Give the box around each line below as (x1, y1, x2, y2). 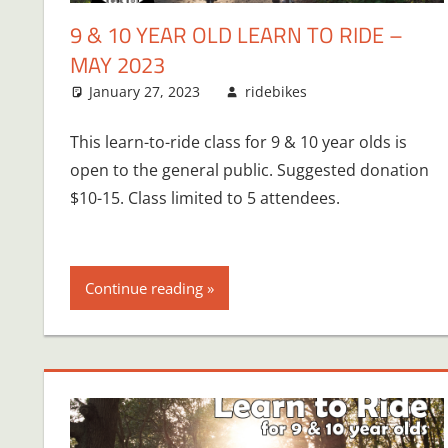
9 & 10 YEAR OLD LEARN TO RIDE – (69, 17, 403, 52)
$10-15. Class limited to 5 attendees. (69, 186, 340, 209)
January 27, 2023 (89, 81, 201, 101)
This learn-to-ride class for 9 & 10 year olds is (69, 130, 407, 153)
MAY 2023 (69, 47, 165, 82)
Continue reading (84, 277, 203, 298)
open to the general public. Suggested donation (69, 158, 429, 181)
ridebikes (244, 81, 307, 101)
